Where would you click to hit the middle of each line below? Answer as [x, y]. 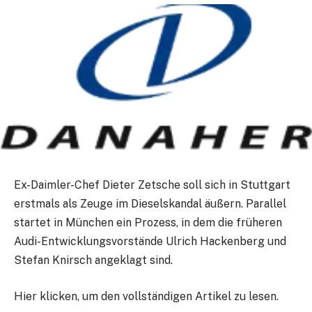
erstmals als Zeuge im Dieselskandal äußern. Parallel [150, 204]
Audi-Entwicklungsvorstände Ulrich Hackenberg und [150, 242]
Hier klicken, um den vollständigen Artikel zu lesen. [146, 296]
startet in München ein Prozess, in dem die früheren [148, 223]
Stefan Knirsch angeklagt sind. [93, 260]
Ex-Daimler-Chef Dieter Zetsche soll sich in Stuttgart [152, 185]
